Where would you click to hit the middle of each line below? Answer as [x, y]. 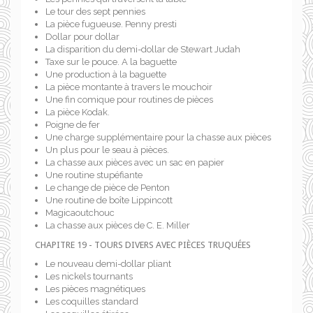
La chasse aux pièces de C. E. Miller [118, 225]
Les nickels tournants [89, 276]
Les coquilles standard [92, 301]
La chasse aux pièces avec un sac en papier [135, 162]
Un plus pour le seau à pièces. [107, 150]
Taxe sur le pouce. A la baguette [111, 62]
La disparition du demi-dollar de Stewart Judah [143, 49]
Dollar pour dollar [82, 37]
